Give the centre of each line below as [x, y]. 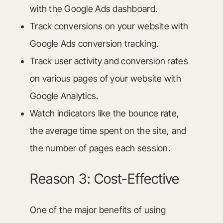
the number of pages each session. [100, 148]
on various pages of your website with [105, 78]
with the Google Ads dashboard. [94, 9]
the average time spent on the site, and [108, 131]
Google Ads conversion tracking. [94, 44]
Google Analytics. [64, 96]
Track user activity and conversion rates [109, 61]
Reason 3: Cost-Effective [105, 179]
